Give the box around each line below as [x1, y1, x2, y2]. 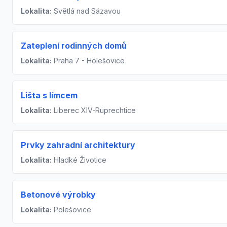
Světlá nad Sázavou [52, 6, 121, 15]
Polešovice [52, 205, 91, 214]
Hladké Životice [52, 155, 106, 164]
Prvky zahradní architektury [21, 139, 135, 150]
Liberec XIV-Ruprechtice [52, 105, 136, 115]
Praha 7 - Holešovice [52, 56, 125, 65]
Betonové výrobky [21, 189, 96, 200]
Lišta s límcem [21, 90, 78, 100]
